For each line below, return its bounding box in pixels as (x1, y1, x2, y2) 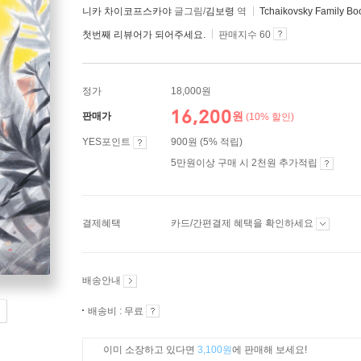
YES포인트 (82, 136, 133, 147)
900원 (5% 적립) (171, 136, 243, 147)
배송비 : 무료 (88, 305, 146, 317)
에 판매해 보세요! (232, 344, 307, 355)
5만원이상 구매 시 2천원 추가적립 (171, 157, 320, 168)
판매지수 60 (216, 29, 273, 40)
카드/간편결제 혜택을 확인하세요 (171, 218, 316, 229)
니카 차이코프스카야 (82, 6, 172, 17)
